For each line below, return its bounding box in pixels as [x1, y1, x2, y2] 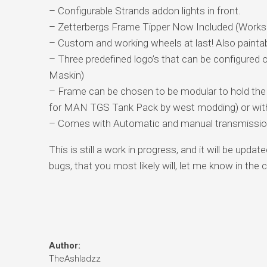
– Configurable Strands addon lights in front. [48, 4, 241, 17]
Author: [48, 240, 80, 251]
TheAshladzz [48, 253, 101, 264]
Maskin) [48, 69, 84, 81]
